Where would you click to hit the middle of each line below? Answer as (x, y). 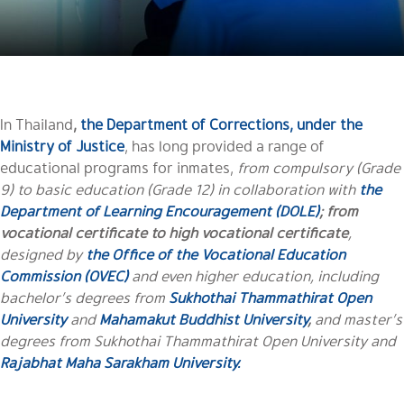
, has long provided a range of (225, 146)
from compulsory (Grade (319, 168)
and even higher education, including (255, 276)
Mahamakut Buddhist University (203, 319)
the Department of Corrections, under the (221, 124)
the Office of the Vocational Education (216, 254)
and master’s (357, 319)
